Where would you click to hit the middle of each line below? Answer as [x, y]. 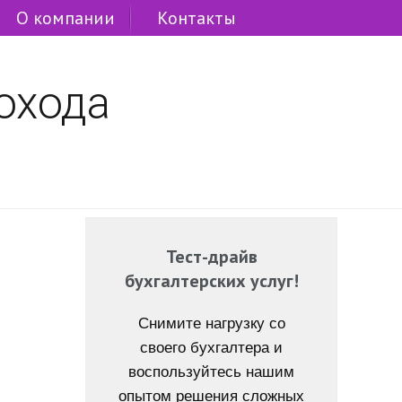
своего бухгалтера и [212, 348]
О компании [66, 18]
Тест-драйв [211, 257]
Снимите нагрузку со [211, 323]
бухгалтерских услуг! [211, 281]
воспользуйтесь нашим [212, 372]
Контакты [197, 18]
